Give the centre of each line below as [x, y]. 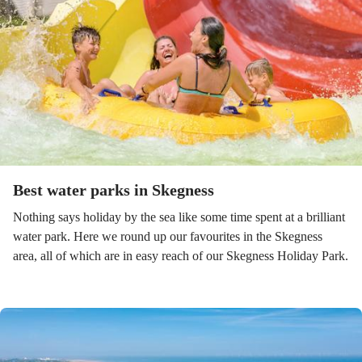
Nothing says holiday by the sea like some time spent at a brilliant [179, 217]
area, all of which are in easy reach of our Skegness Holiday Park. [181, 256]
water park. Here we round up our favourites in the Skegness [168, 236]
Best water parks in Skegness [114, 190]
